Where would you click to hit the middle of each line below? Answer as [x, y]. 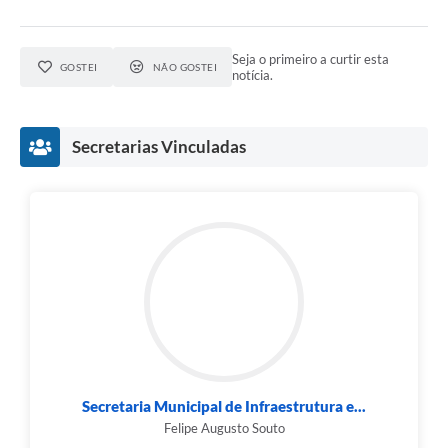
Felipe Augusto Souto [224, 427]
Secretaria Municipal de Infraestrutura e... [224, 405]
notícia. [253, 74]
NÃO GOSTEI [185, 66]
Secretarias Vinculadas [159, 146]
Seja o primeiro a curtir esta [311, 58]
